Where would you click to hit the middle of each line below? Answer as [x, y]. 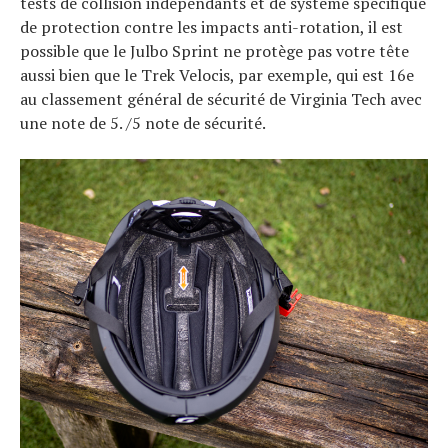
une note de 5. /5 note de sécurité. [143, 123]
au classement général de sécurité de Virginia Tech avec [221, 99]
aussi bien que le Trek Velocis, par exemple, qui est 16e [217, 75]
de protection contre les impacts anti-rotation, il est [211, 27]
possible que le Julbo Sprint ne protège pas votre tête [214, 51]
